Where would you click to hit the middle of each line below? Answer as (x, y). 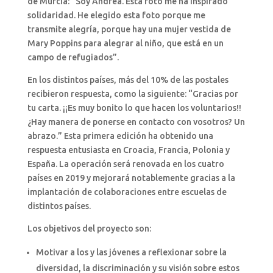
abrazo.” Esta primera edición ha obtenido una (120, 136)
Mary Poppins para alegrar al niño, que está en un (125, 43)
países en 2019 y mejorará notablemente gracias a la (131, 178)
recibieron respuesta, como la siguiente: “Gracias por (133, 94)
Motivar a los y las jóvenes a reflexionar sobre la (131, 252)
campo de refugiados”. (73, 57)
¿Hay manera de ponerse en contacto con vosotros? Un (136, 122)
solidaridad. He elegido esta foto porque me (116, 15)
